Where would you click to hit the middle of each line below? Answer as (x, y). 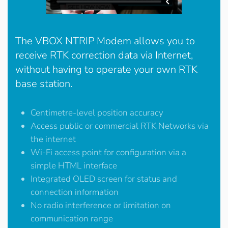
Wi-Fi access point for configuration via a (108, 152)
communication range (72, 219)
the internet (53, 139)
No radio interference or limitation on (101, 205)
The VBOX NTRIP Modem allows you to (105, 41)
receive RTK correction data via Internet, (104, 55)
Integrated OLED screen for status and (104, 179)
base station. (44, 84)
